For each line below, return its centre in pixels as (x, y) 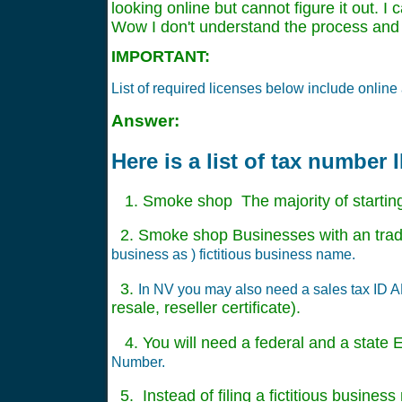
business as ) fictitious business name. (235, 255)
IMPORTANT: (161, 57)
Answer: (145, 121)
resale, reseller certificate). (206, 308)
